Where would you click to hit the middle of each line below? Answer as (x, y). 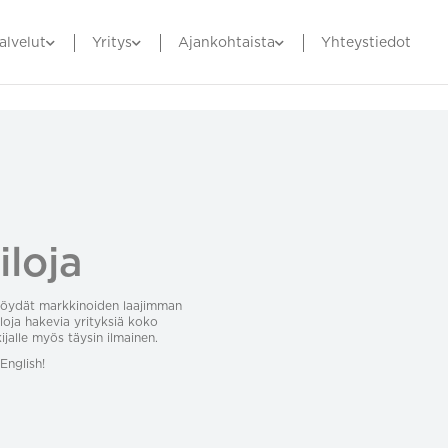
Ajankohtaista (226, 43)
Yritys (111, 43)
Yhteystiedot (365, 43)
